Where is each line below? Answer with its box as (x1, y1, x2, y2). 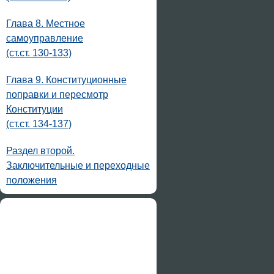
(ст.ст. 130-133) (6, 48, 72, 58)
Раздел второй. (6, 146, 75, 156)
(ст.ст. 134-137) (6, 119, 72, 129)
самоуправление (6, 33, 83, 43)
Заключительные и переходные (6, 160, 150, 171)
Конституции (6, 104, 63, 114)
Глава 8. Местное (6, 18, 85, 29)
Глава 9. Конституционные (6, 75, 127, 85)
